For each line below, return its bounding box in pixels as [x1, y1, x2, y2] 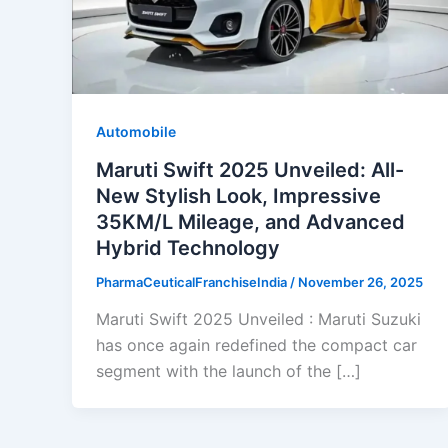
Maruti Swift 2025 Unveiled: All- [96, 157, 404, 182]
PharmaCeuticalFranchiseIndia [96, 273, 290, 290]
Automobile [96, 122, 176, 140]
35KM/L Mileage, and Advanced [96, 209, 405, 234]
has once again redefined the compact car [96, 335, 417, 356]
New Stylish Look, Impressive [96, 183, 381, 208]
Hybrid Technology [96, 235, 280, 260]
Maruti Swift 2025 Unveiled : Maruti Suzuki [96, 309, 421, 330]
